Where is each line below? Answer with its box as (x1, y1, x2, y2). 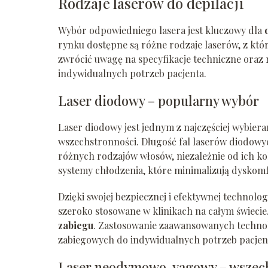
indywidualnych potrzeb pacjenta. (58, 66, 206, 80)
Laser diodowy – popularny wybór (58, 91, 259, 109)
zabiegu (58, 218, 93, 232)
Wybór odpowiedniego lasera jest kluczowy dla (58, 23, 264, 36)
